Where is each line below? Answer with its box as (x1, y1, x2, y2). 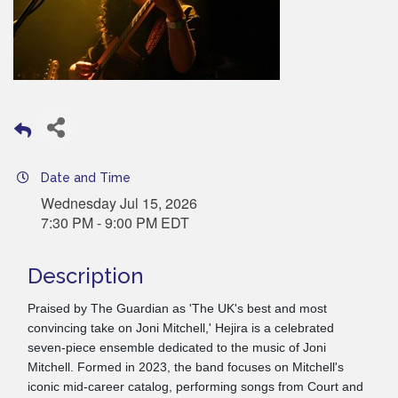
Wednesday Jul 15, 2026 (41, 192, 197, 213)
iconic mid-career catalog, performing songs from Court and (28, 378, 363, 394)
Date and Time (41, 170, 131, 185)
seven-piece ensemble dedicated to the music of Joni (28, 339, 326, 354)
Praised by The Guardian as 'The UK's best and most (28, 300, 327, 315)
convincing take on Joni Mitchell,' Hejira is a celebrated (28, 320, 334, 335)
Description (28, 262, 144, 289)
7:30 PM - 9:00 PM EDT (41, 211, 189, 233)
